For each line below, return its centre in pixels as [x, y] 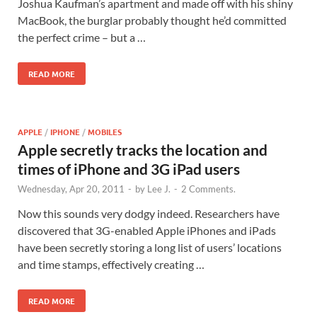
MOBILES [105, 131]
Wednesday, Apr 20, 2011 [71, 189]
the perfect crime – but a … [82, 37]
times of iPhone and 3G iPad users [129, 168]
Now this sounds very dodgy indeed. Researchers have [149, 213]
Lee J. [159, 189]
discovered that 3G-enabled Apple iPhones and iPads [147, 230]
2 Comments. [208, 189]
